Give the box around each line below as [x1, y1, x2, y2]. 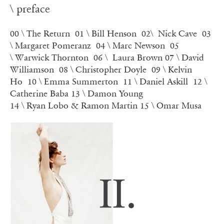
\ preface [10, 2, 50, 16]
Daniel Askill [139, 75, 188, 87]
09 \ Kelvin [151, 63, 192, 75]
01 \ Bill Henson [75, 27, 136, 39]
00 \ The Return [10, 27, 70, 39]
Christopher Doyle [75, 63, 146, 75]
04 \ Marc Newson [96, 39, 165, 51]
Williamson [10, 63, 54, 75]
